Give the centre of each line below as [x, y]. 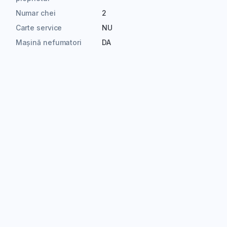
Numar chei [35, 13]
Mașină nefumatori [48, 43]
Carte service [39, 28]
